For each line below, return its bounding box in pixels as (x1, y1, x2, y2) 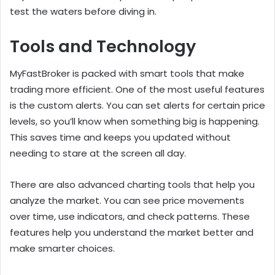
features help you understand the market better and (10, 226, 254, 239)
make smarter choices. (10, 242, 115, 255)
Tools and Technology (10, 34, 196, 58)
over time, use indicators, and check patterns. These (10, 210, 250, 223)
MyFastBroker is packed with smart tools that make (10, 67, 244, 80)
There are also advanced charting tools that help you (10, 178, 255, 192)
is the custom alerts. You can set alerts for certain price (10, 99, 265, 112)
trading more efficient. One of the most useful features (10, 83, 265, 96)
